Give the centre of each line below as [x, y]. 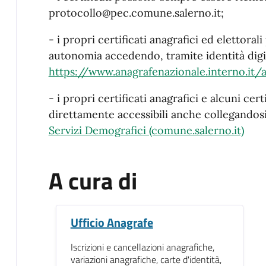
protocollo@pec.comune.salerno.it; [136, 12]
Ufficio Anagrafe [112, 222]
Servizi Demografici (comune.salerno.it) [146, 130]
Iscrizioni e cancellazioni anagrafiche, [142, 247]
